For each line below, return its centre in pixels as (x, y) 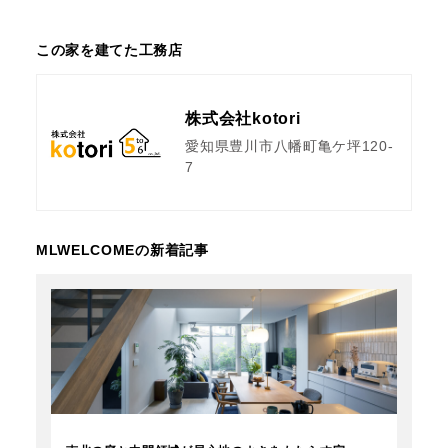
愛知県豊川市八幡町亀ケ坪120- (289, 146)
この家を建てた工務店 (109, 50)
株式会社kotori (243, 119)
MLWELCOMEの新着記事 (122, 250)
